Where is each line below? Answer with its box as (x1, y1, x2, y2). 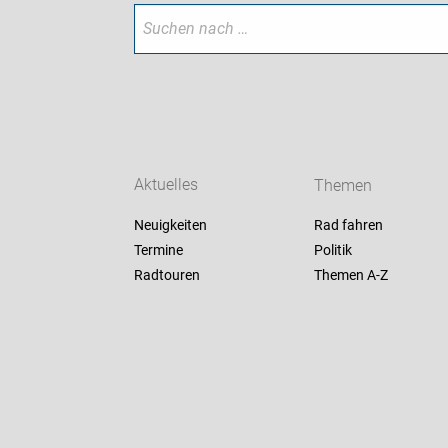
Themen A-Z (313, 267, 388, 284)
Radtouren (134, 267, 201, 284)
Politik (313, 242, 352, 259)
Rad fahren (313, 217, 383, 234)
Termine (134, 242, 184, 259)
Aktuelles (134, 175, 199, 195)
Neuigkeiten (134, 217, 208, 234)
